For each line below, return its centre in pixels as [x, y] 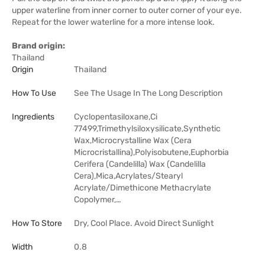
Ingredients [33, 117]
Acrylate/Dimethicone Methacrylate [143, 188]
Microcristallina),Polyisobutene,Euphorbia [151, 152]
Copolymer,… [98, 199]
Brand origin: [38, 46]
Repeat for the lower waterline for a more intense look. [113, 22]
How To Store [37, 223]
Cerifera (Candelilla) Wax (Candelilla [140, 164]
